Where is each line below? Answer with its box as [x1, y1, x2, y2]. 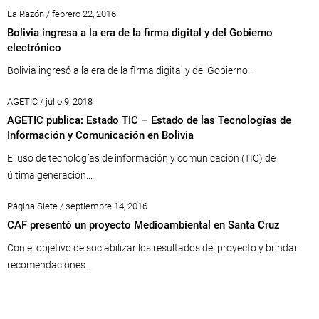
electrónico [7, 41, 61, 54]
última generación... [7, 169, 93, 181]
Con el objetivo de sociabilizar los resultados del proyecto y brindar [7, 242, 298, 253]
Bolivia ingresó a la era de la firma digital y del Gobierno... [7, 65, 254, 76]
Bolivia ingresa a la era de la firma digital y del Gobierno [7, 26, 273, 39]
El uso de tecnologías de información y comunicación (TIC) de [7, 152, 276, 164]
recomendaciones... [7, 259, 92, 271]
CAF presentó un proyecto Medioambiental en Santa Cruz [7, 219, 280, 231]
